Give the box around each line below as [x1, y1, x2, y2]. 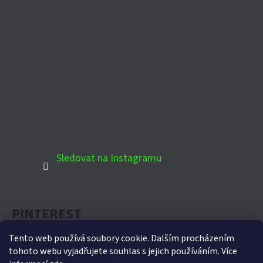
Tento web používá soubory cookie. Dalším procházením [9, 232, 234, 245]
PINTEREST [12, 204, 82, 225]
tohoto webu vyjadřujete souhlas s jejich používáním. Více [9, 245, 237, 258]
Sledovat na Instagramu [56, 151, 161, 166]
